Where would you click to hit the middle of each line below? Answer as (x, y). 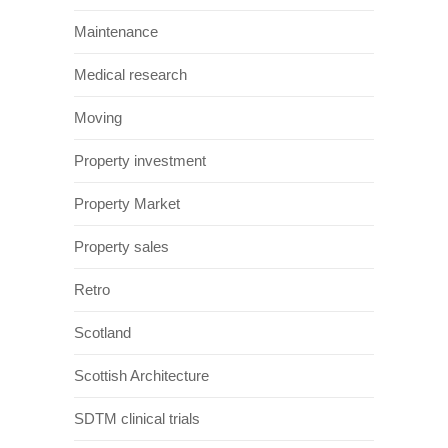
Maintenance (116, 31)
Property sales (121, 246)
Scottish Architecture (141, 375)
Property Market (127, 203)
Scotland (102, 332)
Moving (98, 117)
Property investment (140, 160)
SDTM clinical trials (137, 418)
